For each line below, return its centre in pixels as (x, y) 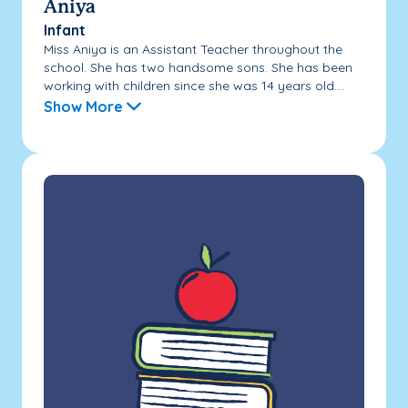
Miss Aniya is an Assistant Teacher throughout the (193, 49)
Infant (65, 30)
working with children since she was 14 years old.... (194, 85)
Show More (83, 106)
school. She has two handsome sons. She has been (198, 67)
